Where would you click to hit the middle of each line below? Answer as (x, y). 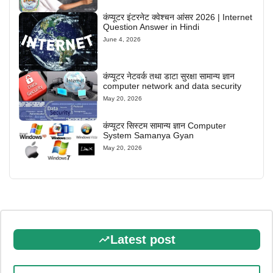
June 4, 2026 (122, 39)
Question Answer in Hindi (151, 27)
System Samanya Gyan (149, 135)
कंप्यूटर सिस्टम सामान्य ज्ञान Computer (165, 125)
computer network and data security (172, 86)
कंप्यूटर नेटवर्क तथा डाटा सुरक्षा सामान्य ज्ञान (169, 76)
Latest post (143, 239)
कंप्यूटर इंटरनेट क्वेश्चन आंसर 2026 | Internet (178, 17)
